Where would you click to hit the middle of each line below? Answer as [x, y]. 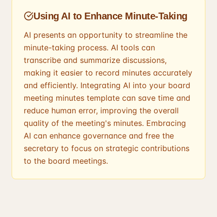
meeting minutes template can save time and [107, 98]
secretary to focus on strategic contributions [107, 148]
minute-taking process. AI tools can [89, 47]
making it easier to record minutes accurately [108, 73]
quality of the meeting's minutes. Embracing [105, 123]
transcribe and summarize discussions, [95, 60]
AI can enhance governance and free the [99, 136]
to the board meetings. [66, 161]
